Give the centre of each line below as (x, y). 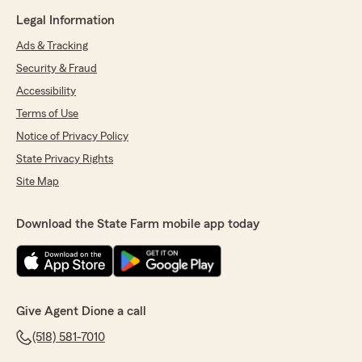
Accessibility (46, 91)
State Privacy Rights (65, 159)
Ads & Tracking (52, 46)
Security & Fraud (57, 69)
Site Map (38, 182)
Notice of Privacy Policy (72, 137)
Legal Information (65, 20)
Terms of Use (47, 114)
